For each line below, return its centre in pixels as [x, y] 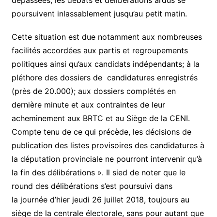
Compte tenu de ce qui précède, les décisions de [101, 132]
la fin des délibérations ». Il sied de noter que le [98, 172]
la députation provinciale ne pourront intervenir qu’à [107, 159]
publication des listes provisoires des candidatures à [108, 145]
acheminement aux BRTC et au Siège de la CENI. [101, 118]
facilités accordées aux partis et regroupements [100, 50]
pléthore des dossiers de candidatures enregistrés [104, 77]
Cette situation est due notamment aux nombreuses [107, 37]
